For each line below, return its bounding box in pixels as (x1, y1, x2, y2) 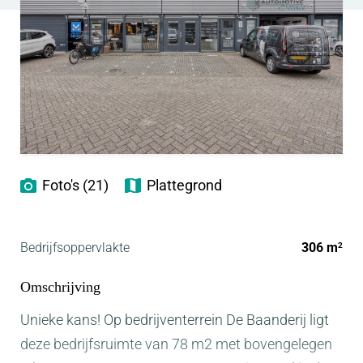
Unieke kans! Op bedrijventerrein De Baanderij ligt (20, 311, 329, 329)
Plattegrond (147, 177, 222, 194)
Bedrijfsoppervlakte (20, 240, 130, 256)
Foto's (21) (42, 177, 109, 194)
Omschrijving (20, 279, 100, 296)
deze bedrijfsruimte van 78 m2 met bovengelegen (20, 335, 332, 353)
